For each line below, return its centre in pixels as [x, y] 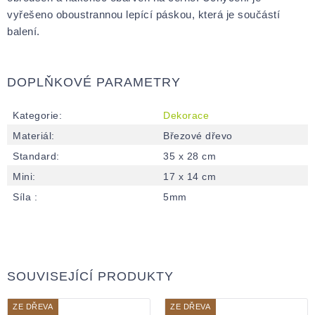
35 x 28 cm [189, 156]
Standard [34, 156]
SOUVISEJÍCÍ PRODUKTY [90, 276]
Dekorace [186, 115]
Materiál [32, 135]
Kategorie [36, 115]
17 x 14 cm [189, 176]
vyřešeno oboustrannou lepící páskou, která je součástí [143, 14]
